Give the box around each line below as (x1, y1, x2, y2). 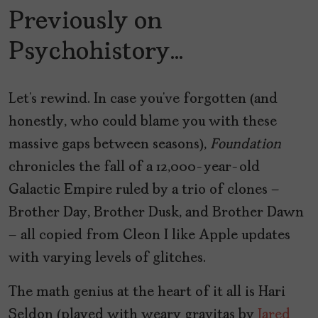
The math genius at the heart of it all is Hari (9, 285, 285, 300)
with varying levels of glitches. (9, 251, 206, 265)
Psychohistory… (9, 39, 183, 65)
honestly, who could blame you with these (9, 114, 277, 129)
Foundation (210, 137, 281, 152)
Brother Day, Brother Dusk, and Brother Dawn (9, 205, 304, 220)
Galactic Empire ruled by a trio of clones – (9, 182, 280, 197)
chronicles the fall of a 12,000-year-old (9, 160, 260, 175)
